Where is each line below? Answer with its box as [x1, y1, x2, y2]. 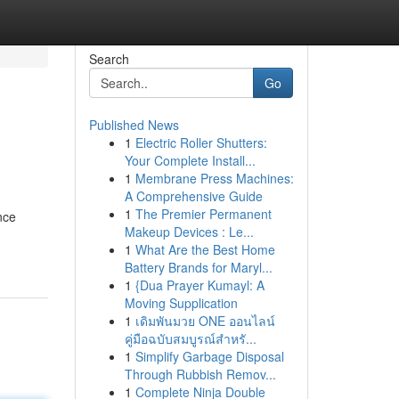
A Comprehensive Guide [124, 187, 263, 205]
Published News [88, 116, 179, 134]
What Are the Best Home [134, 240, 275, 258]
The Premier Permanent [134, 205, 272, 223]
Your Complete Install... [124, 151, 256, 169]
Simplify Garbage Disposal [134, 347, 284, 365]
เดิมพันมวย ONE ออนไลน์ [134, 312, 275, 330]
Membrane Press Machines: [134, 169, 294, 187]
